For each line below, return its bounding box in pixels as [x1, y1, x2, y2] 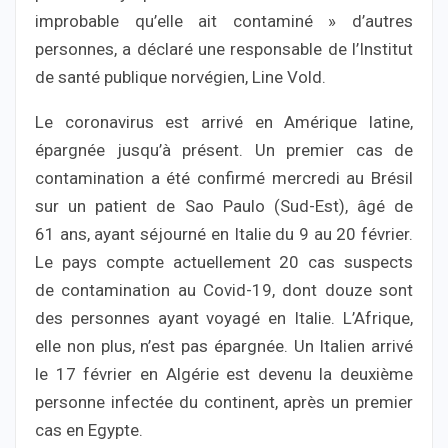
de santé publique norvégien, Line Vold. [35, 66, 326, 87]
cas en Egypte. [35, 419, 143, 440]
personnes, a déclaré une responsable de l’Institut [35, 38, 413, 59]
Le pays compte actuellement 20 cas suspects [35, 251, 413, 272]
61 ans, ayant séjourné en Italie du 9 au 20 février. [35, 223, 413, 244]
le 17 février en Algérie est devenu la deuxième [35, 363, 413, 384]
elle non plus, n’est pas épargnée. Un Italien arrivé [35, 335, 413, 356]
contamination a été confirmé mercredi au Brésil [35, 167, 413, 188]
